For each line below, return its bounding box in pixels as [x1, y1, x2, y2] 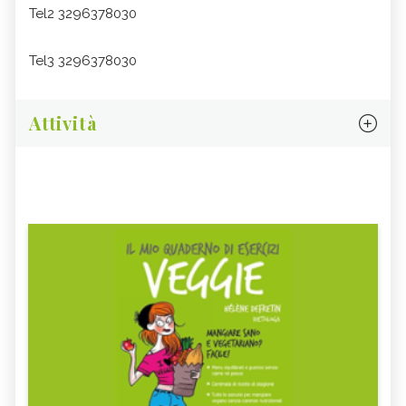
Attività [29, 111, 97, 136]
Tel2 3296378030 [29, 5, 137, 23]
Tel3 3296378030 [29, 53, 137, 70]
